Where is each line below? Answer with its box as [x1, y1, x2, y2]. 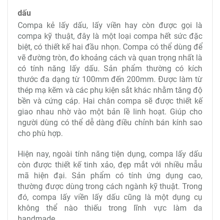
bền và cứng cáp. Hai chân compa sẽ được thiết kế [18, 96, 202, 106]
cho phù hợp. [18, 129, 65, 138]
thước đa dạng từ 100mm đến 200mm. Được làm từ [18, 75, 202, 84]
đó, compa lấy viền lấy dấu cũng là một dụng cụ [18, 192, 202, 202]
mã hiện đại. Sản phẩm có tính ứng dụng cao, [18, 171, 202, 181]
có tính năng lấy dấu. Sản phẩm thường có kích [18, 64, 202, 74]
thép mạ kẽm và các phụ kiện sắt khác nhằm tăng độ [18, 85, 202, 95]
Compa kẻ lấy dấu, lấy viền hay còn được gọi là [18, 21, 202, 30]
